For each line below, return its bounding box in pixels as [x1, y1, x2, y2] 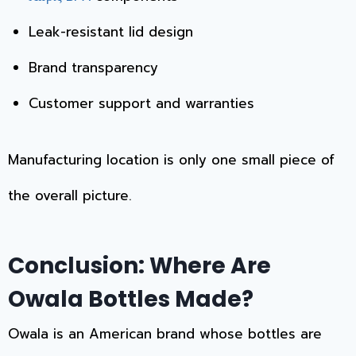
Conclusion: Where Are [8, 250, 271, 281]
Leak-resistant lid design [28, 21, 193, 43]
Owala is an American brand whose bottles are [8, 323, 322, 344]
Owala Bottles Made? [8, 283, 253, 315]
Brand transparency [28, 57, 158, 79]
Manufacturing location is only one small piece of [8, 149, 335, 170]
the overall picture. [8, 184, 132, 206]
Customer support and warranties [28, 93, 254, 114]
